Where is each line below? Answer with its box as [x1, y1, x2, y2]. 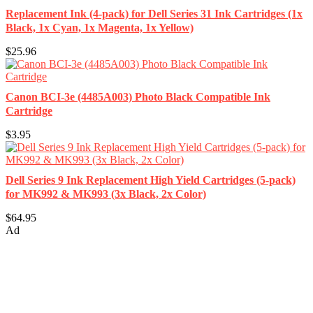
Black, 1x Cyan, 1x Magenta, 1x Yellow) [6, 22, 194, 34]
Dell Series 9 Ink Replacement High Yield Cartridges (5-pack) [6, 174, 296, 186]
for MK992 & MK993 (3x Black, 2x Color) [6, 188, 206, 200]
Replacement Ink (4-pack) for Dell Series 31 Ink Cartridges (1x [6, 8, 303, 20]
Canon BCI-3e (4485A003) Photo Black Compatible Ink [6, 91, 270, 103]
